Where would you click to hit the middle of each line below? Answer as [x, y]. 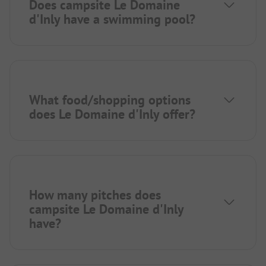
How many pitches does [95, 194]
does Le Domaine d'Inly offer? [112, 114]
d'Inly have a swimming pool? [112, 19]
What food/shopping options [110, 99]
